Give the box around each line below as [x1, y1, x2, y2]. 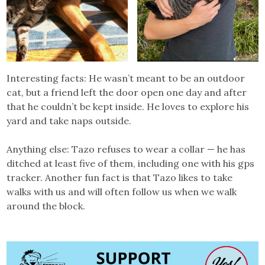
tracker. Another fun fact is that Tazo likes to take [7, 172, 233, 184]
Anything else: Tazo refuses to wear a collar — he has [7, 143, 246, 156]
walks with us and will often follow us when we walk [7, 186, 237, 198]
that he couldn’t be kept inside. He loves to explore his [7, 101, 250, 113]
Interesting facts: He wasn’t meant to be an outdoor [7, 72, 245, 85]
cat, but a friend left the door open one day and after [7, 86, 247, 99]
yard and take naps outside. [7, 115, 132, 127]
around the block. [7, 200, 86, 212]
